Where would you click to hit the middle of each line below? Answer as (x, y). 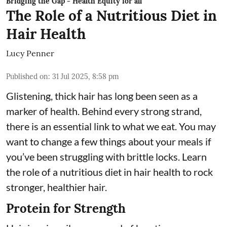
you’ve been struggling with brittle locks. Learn (106, 156)
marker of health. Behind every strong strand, (104, 111)
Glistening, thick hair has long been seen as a (102, 96)
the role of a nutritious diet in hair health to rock (109, 172)
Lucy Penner (30, 53)
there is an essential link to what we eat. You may (111, 126)
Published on (27, 76)
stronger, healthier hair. (56, 187)
